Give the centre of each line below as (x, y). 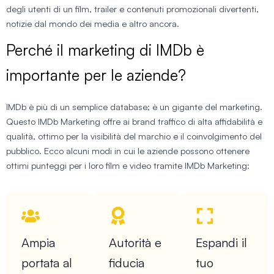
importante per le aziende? (96, 75)
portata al (47, 262)
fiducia (126, 262)
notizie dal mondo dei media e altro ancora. (93, 23)
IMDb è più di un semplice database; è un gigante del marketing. (134, 106)
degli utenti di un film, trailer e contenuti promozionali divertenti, (132, 9)
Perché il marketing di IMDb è (105, 50)
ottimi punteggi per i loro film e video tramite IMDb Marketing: (128, 165)
